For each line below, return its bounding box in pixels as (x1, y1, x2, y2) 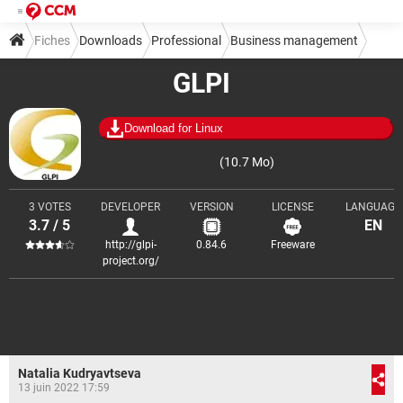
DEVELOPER (101, 201, 160, 213)
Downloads (79, 33, 142, 48)
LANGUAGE (345, 201, 401, 213)
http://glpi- (104, 238, 157, 251)
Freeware (270, 238, 315, 251)
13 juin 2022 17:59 (18, 381, 110, 394)
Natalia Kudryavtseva (18, 366, 141, 381)
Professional (151, 33, 221, 48)
